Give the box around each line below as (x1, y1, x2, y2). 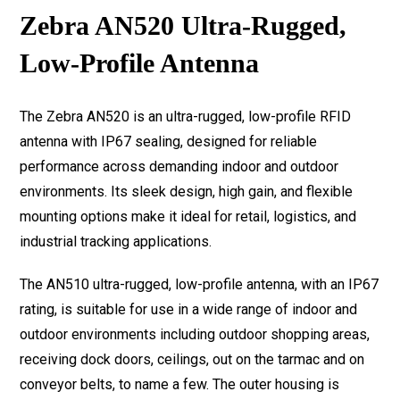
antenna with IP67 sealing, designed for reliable (20, 133, 318, 151)
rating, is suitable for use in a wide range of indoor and (20, 301, 358, 319)
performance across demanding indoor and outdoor (20, 158, 339, 176)
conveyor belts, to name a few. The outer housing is (20, 376, 340, 394)
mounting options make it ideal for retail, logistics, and (20, 208, 357, 226)
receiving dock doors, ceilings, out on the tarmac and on (20, 351, 365, 369)
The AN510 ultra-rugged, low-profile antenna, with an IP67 (20, 276, 379, 294)
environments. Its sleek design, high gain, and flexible (20, 183, 354, 201)
